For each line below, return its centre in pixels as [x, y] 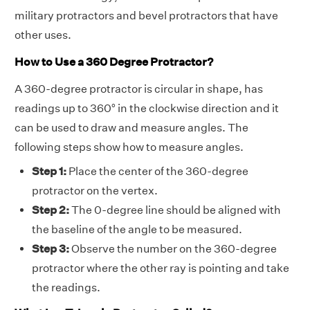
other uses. [43, 35]
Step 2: [51, 210]
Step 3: [51, 248]
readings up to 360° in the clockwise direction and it [147, 108]
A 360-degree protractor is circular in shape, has [139, 89]
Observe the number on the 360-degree [173, 248]
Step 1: [49, 171]
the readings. [66, 287]
